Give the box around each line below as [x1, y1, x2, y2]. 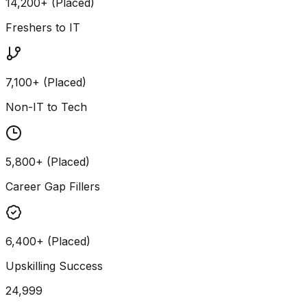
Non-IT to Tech [5, 99, 87, 114]
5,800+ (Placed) [5, 154, 90, 169]
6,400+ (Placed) [5, 234, 90, 248]
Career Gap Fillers [5, 179, 100, 193]
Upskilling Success [5, 258, 103, 273]
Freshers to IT [5, 20, 80, 34]
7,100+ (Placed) [5, 75, 86, 89]
